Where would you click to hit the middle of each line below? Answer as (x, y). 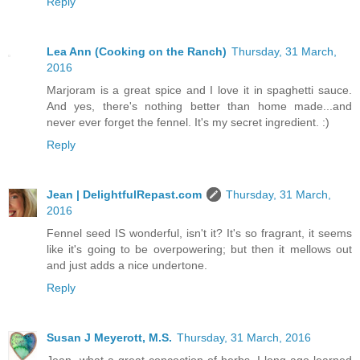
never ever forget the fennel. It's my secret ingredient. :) (188, 122)
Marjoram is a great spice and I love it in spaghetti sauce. (199, 90)
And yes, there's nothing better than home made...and (199, 106)
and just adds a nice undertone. (127, 265)
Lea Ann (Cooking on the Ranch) (137, 51)
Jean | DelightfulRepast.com (124, 194)
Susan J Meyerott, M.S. (109, 337)
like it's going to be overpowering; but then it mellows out (199, 249)
